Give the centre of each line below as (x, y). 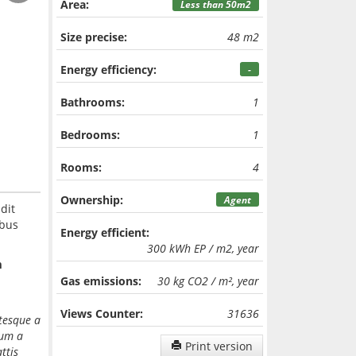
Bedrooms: (90, 135)
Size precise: (93, 37)
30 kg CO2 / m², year (208, 281)
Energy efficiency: (108, 70)
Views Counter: (101, 313)
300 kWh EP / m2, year (203, 248)
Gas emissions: (101, 281)
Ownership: (91, 200)
